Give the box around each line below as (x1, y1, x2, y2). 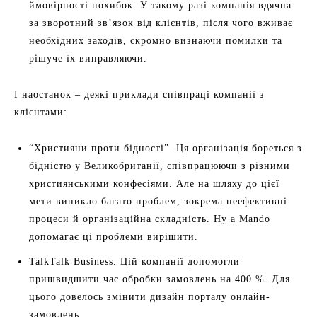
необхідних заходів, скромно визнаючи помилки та (29, 35, 282, 46)
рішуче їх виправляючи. (29, 52, 147, 64)
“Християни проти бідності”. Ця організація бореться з (29, 142, 302, 154)
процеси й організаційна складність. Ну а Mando (29, 213, 270, 224)
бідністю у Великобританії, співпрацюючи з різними (29, 160, 290, 171)
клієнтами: (14, 106, 67, 117)
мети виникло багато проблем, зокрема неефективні (29, 195, 287, 207)
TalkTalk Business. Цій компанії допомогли (29, 255, 240, 267)
